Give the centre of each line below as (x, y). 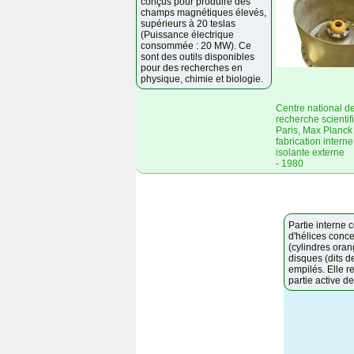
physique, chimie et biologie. (202, 79)
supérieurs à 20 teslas (188, 24)
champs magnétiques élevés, (203, 13)
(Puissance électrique (187, 35)
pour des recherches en (192, 68)
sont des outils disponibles (198, 57)
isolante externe (310, 153)
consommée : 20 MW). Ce (196, 46)
